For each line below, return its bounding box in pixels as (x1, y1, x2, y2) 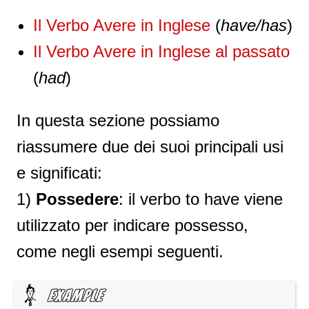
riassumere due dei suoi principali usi (17, 137, 283, 156)
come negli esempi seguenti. (17, 242, 223, 261)
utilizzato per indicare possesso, (17, 216, 248, 235)
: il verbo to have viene (119, 190, 283, 208)
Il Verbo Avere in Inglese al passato (33, 42, 290, 61)
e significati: (17, 163, 102, 182)
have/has (221, 16, 287, 34)
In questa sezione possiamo (17, 111, 219, 130)
